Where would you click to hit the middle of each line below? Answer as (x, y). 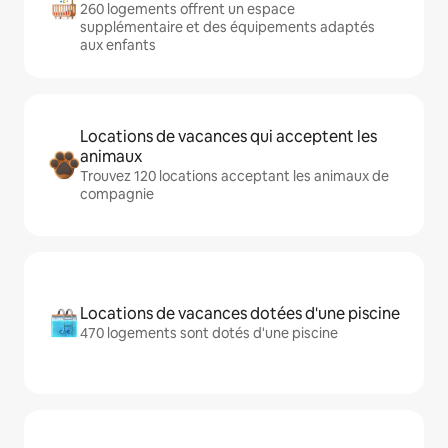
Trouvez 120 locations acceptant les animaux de (234, 176)
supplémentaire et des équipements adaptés (227, 27)
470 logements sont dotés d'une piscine (209, 333)
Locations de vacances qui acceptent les (228, 136)
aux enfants (118, 45)
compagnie (117, 194)
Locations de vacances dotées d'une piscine (240, 313)
